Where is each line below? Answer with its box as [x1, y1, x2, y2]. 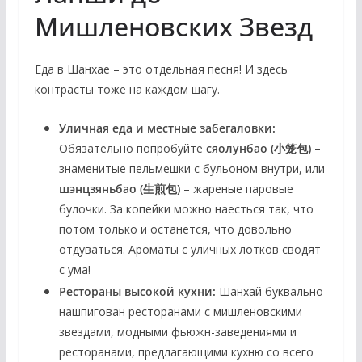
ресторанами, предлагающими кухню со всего [58, 343, 314, 360]
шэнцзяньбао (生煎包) [58, 180, 180, 196]
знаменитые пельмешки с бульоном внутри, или [58, 160, 325, 176]
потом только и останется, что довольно [58, 221, 292, 237]
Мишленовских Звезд [34, 8, 313, 44]
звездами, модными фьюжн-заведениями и [58, 323, 297, 339]
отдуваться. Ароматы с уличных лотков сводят [58, 241, 321, 257]
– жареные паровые [179, 180, 293, 196]
